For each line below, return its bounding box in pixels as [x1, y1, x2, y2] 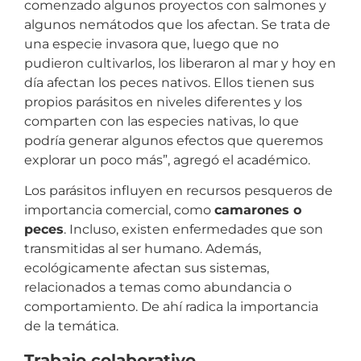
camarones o [214, 202, 301, 218]
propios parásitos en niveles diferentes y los [24, 94, 302, 110]
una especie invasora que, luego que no [24, 36, 279, 52]
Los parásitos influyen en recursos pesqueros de [24, 183, 333, 199]
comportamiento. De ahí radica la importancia [24, 299, 318, 315]
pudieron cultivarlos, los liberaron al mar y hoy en [24, 56, 336, 72]
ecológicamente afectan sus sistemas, [24, 260, 269, 276]
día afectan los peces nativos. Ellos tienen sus [24, 75, 314, 91]
